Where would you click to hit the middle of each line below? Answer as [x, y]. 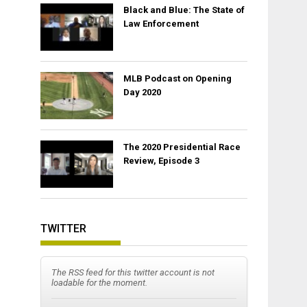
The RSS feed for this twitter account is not [133, 272]
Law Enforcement [161, 24]
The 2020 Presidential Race [182, 147]
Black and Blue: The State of [184, 10]
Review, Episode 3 [161, 161]
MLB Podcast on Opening [177, 79]
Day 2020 [142, 93]
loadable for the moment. [100, 282]
